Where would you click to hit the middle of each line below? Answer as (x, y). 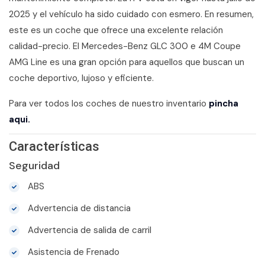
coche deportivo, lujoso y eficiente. (81, 78)
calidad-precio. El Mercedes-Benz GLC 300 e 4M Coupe (125, 46)
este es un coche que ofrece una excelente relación (116, 30)
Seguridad (34, 165)
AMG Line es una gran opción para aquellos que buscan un (127, 62)
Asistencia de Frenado (72, 252)
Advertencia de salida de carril (88, 230)
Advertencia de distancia (78, 208)
